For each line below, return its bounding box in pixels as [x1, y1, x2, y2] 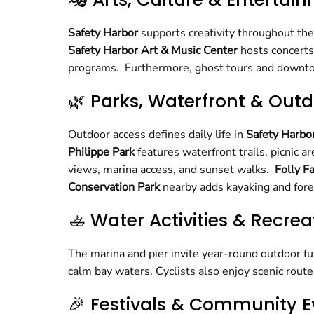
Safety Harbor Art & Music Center [68, 43, 238, 58]
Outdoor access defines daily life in [68, 127, 246, 142]
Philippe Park [68, 144, 137, 160]
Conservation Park [68, 179, 160, 195]
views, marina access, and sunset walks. [68, 162, 275, 177]
